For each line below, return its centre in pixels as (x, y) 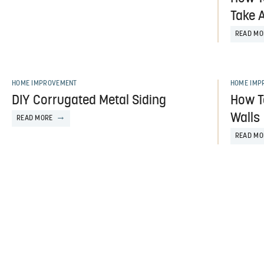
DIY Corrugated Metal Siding (89, 101)
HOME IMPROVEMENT (44, 83)
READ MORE (34, 118)
